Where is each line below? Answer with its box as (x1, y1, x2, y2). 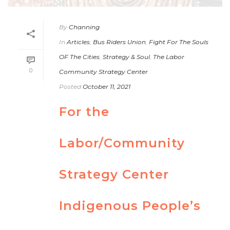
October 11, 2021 (83, 82, 130, 90)
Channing (69, 23, 100, 31)
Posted (59, 82, 81, 90)
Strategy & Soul (103, 52, 150, 61)
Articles (67, 37, 90, 46)
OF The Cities (59, 52, 100, 61)
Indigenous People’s (59, 198, 201, 213)
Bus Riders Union (93, 37, 146, 46)
